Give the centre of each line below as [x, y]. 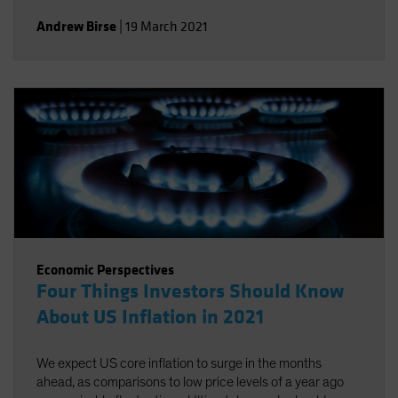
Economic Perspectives [105, 270]
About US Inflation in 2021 [150, 317]
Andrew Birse [76, 26]
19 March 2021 [167, 27]
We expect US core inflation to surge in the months [179, 363]
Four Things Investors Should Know [190, 291]
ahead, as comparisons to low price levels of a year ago [190, 382]
